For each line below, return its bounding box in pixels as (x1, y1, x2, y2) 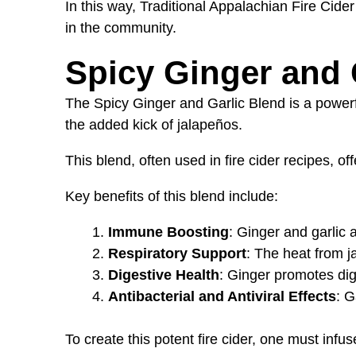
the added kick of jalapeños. (65, 116, 242, 133)
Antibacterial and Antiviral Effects (108, 288, 336, 304)
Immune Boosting (108, 223, 229, 240)
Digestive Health (108, 266, 219, 283)
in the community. (65, 19, 176, 36)
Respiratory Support (108, 245, 246, 261)
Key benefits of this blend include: (65, 188, 278, 204)
